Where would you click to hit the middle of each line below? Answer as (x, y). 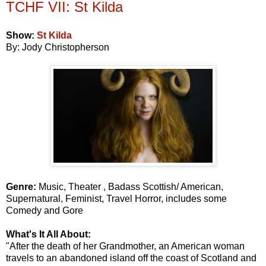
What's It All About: (48, 234)
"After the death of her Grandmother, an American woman (125, 246)
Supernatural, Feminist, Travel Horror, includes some (116, 198)
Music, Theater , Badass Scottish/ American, (131, 186)
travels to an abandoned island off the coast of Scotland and (131, 258)
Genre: (22, 186)
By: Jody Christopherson (58, 47)
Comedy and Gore (45, 210)
